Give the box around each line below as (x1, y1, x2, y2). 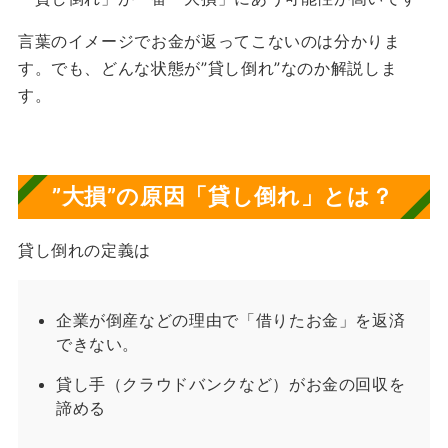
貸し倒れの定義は (17, 239, 152, 260)
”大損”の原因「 (51, 183, 209, 210)
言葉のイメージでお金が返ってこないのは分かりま (17, 31, 401, 52)
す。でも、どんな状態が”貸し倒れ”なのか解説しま (17, 58, 398, 79)
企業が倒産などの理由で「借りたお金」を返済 (55, 309, 406, 330)
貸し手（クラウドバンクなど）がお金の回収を (55, 373, 406, 394)
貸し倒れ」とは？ (208, 183, 394, 210)
